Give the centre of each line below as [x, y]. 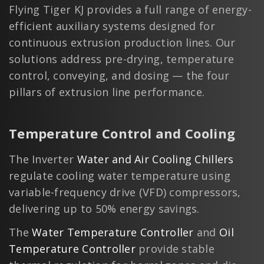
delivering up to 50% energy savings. [104, 209]
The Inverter [43, 159]
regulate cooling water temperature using [120, 176]
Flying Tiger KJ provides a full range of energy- [130, 10]
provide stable [175, 249]
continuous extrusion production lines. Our [122, 43]
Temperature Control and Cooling [122, 133]
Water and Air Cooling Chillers [155, 159]
